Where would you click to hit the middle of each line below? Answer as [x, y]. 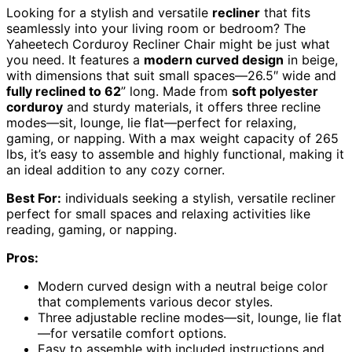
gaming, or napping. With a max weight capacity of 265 [172, 139]
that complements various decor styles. [155, 302]
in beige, [311, 60]
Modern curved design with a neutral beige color [183, 286]
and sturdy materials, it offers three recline [192, 107]
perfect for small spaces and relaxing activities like [158, 214]
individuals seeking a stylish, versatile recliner [198, 198]
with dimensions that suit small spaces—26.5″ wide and [171, 76]
